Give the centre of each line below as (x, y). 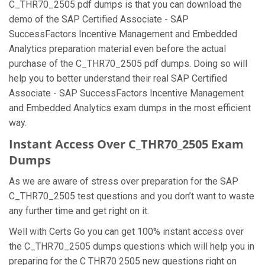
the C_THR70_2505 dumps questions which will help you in (132, 246)
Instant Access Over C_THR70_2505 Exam (126, 144)
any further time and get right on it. (80, 211)
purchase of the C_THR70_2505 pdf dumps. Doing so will (128, 64)
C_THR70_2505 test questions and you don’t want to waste (132, 196)
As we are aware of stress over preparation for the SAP (124, 181)
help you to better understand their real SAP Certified (118, 78)
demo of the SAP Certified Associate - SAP (99, 19)
